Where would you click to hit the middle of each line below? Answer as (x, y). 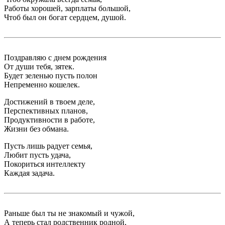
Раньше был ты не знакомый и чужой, (69, 213)
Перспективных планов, (46, 111)
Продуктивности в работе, (49, 120)
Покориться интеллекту (45, 164)
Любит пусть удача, (37, 155)
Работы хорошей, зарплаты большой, (67, 8)
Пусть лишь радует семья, (48, 146)
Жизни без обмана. (36, 129)
